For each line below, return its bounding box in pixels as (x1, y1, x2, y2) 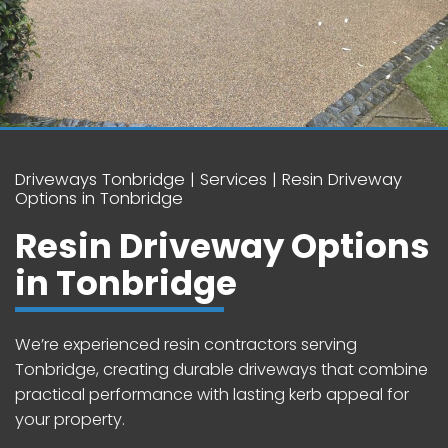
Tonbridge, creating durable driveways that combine (15, 357, 428, 381)
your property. (15, 407, 125, 431)
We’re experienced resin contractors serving (15, 332, 357, 356)
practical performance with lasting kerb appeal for (15, 382, 409, 406)
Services (200, 167, 267, 191)
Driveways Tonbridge (15, 167, 185, 191)
